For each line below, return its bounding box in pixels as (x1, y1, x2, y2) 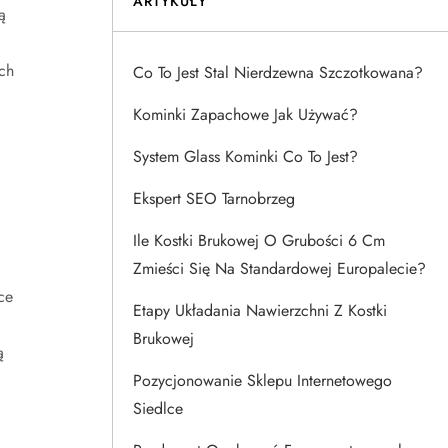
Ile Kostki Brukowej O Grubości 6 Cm (133, 229, 385, 252)
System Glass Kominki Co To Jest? (133, 145, 358, 168)
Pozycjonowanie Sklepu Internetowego (133, 369, 392, 392)
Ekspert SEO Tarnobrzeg (133, 187, 295, 210)
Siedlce (133, 397, 183, 420)
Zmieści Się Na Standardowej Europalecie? (133, 257, 426, 280)
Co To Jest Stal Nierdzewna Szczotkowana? (133, 61, 423, 84)
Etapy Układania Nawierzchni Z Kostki (133, 299, 387, 322)
